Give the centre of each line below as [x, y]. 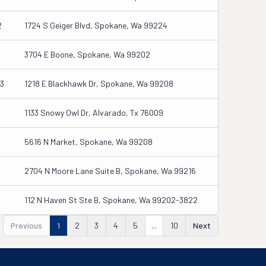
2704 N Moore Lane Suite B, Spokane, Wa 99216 [110, 171]
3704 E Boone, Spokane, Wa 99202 [87, 54]
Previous [26, 225]
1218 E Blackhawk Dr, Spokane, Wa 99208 [99, 83]
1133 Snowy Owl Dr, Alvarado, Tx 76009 [94, 113]
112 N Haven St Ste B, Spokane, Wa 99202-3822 [111, 200]
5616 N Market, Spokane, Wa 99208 [88, 142]
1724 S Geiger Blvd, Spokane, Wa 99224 [96, 25]
